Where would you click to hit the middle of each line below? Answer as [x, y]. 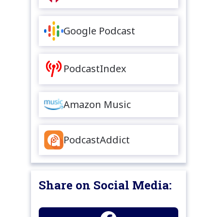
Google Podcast [100, 31]
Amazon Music [97, 104]
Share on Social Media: [105, 185]
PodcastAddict [97, 140]
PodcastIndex [95, 69]
